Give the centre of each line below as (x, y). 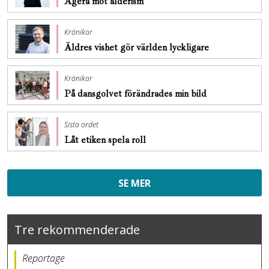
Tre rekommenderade (77, 229)
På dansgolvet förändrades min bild (137, 94)
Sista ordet (81, 125)
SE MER (134, 183)
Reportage (44, 258)
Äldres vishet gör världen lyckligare (138, 48)
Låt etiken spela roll (106, 140)
